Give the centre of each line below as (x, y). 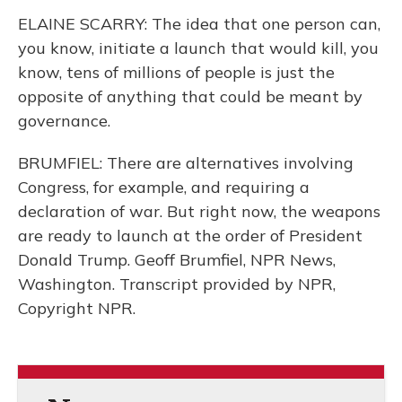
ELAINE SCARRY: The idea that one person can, (199, 24)
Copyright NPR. (77, 308)
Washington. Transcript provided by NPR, (177, 284)
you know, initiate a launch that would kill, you (198, 48)
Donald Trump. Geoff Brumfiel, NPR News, (177, 260)
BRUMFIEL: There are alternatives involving (186, 163)
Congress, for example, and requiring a (164, 187)
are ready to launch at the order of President (190, 236)
